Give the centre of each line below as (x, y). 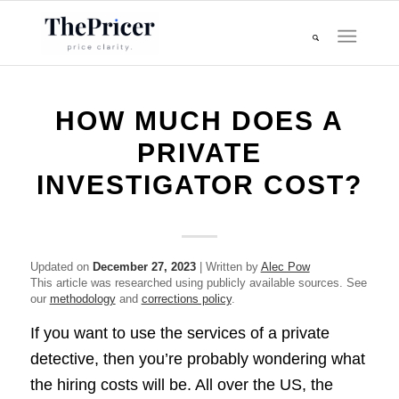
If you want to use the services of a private (179, 334)
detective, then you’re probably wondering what (197, 359)
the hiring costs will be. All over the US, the (181, 385)
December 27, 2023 (144, 267)
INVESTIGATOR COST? (199, 185)
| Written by (228, 267)
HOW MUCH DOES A (199, 121)
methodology (82, 299)
